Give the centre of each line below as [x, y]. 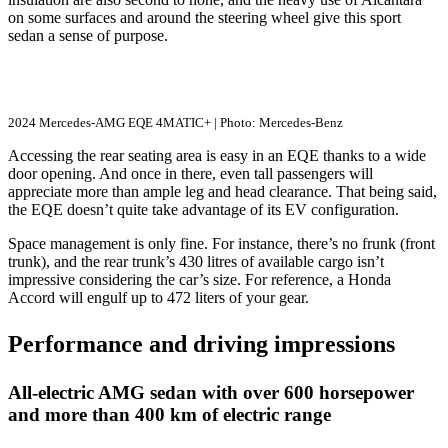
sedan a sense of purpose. [90, 35]
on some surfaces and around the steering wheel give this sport [204, 17]
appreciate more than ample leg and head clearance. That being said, [222, 191]
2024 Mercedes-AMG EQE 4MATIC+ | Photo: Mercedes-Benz [175, 122]
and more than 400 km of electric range [169, 414]
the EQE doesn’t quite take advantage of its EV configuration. [205, 209]
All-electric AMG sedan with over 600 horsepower [211, 392]
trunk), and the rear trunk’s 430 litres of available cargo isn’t [196, 261]
